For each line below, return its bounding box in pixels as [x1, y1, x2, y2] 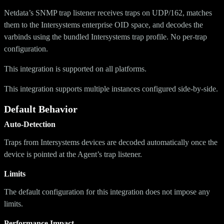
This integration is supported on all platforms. [4, 64, 146, 73]
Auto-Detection [4, 119, 55, 128]
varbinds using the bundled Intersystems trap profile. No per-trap [4, 32, 207, 41]
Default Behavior [4, 103, 77, 114]
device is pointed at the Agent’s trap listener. [4, 149, 142, 158]
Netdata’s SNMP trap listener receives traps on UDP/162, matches [4, 8, 212, 17]
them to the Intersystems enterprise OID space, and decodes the [4, 20, 203, 29]
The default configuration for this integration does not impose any [4, 187, 210, 196]
